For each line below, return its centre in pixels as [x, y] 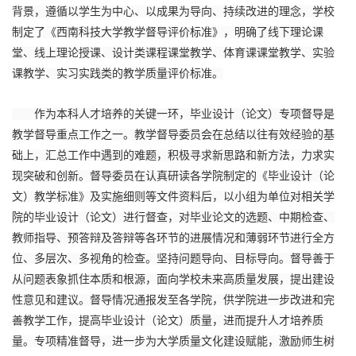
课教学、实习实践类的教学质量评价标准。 [118, 74]
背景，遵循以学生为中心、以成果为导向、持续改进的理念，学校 [173, 12]
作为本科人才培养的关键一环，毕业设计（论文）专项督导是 [173, 114]
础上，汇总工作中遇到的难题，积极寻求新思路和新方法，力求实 [173, 155]
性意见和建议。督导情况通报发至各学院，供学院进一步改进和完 [173, 300]
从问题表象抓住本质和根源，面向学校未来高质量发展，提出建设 [173, 279]
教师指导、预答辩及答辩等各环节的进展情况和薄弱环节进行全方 [173, 238]
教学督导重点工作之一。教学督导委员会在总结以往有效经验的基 [173, 135]
